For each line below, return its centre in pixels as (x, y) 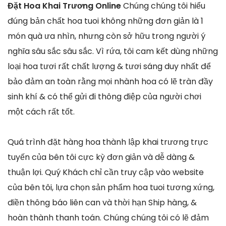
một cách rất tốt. (41, 112)
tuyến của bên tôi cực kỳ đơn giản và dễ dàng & (101, 157)
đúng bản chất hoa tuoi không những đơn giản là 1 (105, 21)
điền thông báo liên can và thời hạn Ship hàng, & (102, 203)
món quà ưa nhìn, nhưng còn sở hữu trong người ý (106, 36)
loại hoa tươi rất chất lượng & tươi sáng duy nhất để (109, 67)
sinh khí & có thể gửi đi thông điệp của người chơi (104, 97)
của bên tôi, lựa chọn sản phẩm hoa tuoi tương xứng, (111, 188)
